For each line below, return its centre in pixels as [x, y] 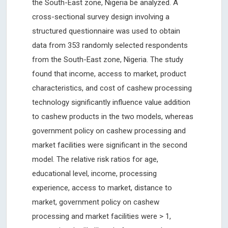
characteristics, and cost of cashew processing [112, 88]
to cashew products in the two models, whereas [113, 116]
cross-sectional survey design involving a [101, 17]
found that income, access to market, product [109, 74]
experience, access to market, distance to [102, 188]
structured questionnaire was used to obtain [106, 31]
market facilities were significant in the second [110, 145]
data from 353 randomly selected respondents [110, 45]
